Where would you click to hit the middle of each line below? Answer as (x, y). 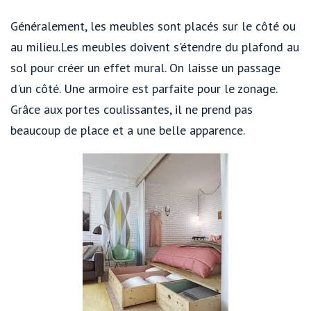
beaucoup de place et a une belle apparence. (128, 131)
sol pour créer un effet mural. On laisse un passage (145, 68)
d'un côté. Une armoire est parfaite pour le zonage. (144, 89)
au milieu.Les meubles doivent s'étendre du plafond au (155, 47)
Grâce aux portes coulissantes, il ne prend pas (132, 110)
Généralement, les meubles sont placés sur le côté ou (153, 26)
